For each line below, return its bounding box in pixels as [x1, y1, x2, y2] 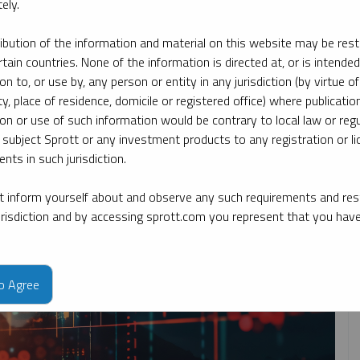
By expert [164, 43, 217, 63]
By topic [11, 43, 57, 63]
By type [89, 43, 132, 63]
